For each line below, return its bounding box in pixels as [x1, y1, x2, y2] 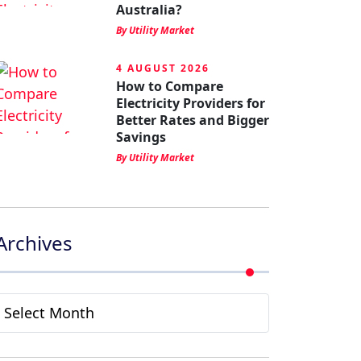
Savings [116, 128, 166, 146]
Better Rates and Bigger [116, 111, 269, 129]
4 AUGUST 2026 [116, 61, 210, 75]
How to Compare [116, 77, 223, 95]
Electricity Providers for [116, 94, 265, 112]
